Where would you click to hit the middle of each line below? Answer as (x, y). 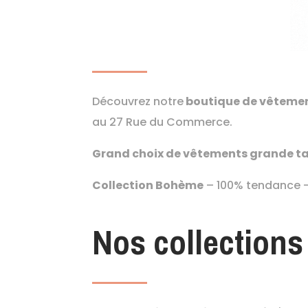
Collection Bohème (148, 186)
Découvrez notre (138, 102)
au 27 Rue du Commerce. (163, 122)
